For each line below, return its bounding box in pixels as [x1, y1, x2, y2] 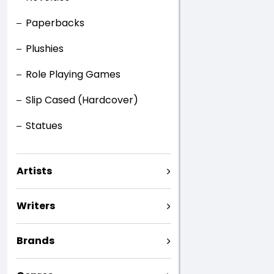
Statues [26, 119, 62, 133]
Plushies [26, 42, 64, 56]
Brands [17, 234, 54, 248]
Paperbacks [26, 16, 84, 30]
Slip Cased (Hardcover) [26, 93, 138, 107]
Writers [17, 199, 55, 213]
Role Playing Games [26, 67, 120, 81]
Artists [17, 164, 52, 178]
